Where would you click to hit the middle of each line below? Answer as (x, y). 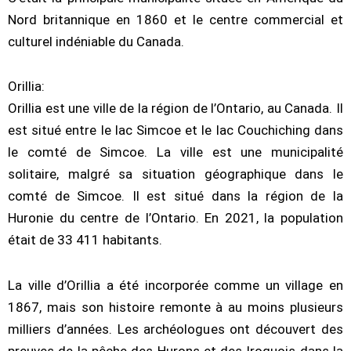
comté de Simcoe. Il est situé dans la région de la (175, 196)
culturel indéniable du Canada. (96, 41)
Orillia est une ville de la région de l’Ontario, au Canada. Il (175, 109)
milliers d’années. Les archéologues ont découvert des (175, 329)
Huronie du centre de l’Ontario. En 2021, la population (175, 218)
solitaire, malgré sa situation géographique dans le (175, 174)
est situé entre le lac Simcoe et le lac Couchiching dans (175, 130)
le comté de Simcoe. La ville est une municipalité (175, 152)
